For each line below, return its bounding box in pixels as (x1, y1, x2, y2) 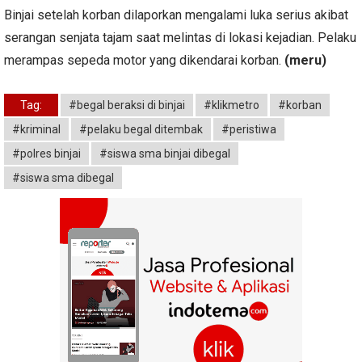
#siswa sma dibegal (12, 170, 114, 184)
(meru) (284, 52, 326, 68)
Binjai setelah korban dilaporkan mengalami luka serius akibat (4, 6, 348, 23)
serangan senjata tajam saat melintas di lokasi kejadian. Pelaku (4, 29, 356, 45)
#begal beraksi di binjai (69, 98, 185, 112)
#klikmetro (204, 98, 259, 112)
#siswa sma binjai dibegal (99, 146, 230, 160)
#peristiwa (221, 122, 276, 136)
